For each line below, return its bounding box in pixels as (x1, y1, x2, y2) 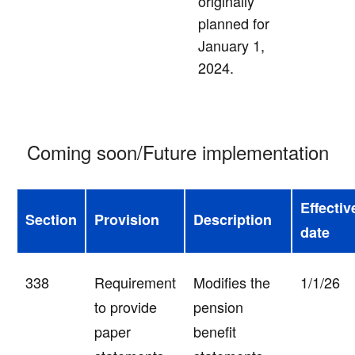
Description (193, 209, 272, 231)
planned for (198, 13, 269, 34)
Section (25, 209, 77, 231)
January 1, (198, 35, 265, 56)
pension (193, 296, 243, 318)
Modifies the (193, 272, 270, 293)
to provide (94, 296, 157, 318)
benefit (193, 321, 236, 342)
